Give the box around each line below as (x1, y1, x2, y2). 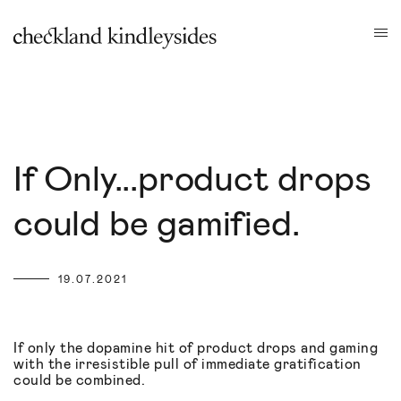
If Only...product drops (13, 155, 371, 202)
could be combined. (13, 371, 145, 389)
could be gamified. (13, 200, 300, 247)
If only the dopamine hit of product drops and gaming (13, 338, 378, 357)
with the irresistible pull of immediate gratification (13, 354, 362, 373)
